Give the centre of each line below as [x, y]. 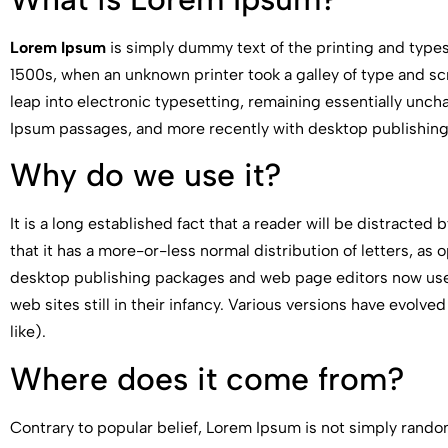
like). [28, 332]
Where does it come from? [207, 378]
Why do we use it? [146, 175]
